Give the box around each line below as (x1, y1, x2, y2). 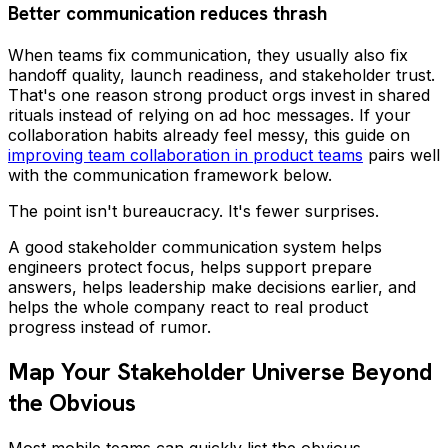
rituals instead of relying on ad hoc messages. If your (8, 104, 411, 125)
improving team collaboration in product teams (8, 144, 363, 165)
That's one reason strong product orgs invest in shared (8, 84, 430, 105)
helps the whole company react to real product (8, 296, 368, 317)
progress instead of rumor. (8, 316, 211, 337)
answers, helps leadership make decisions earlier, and (8, 276, 416, 297)
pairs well (363, 144, 440, 165)
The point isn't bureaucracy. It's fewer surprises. (8, 200, 379, 221)
